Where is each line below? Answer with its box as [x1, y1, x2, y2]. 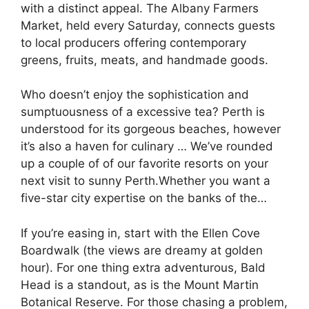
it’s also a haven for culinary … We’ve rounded [21, 139, 273, 153]
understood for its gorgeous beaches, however [21, 122, 281, 136]
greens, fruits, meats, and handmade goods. [21, 52, 268, 67]
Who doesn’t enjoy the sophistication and [21, 88, 249, 101]
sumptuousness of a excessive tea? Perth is [21, 105, 265, 119]
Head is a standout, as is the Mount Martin [21, 277, 259, 292]
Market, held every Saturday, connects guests [21, 18, 275, 32]
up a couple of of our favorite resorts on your [21, 157, 268, 170]
